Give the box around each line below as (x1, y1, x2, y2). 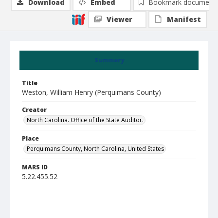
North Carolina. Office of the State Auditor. (27, 116, 144, 124)
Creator (22, 106, 47, 114)
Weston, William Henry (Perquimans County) (22, 88, 161, 97)
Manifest (167, 15, 201, 24)
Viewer (107, 15, 132, 24)
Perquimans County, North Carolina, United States (27, 145, 164, 153)
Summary (94, 56, 124, 64)
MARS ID (22, 163, 48, 171)
